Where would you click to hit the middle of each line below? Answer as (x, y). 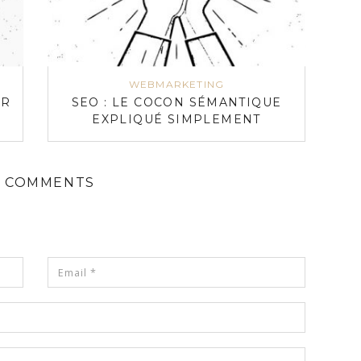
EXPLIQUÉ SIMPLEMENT (176, 120)
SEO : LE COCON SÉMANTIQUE (176, 103)
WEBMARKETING (176, 85)
